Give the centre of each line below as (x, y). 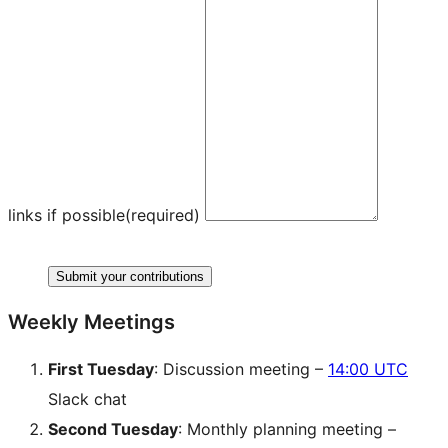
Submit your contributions (130, 276)
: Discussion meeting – (241, 368)
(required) (162, 214)
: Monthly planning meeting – (287, 428)
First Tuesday (101, 368)
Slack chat (87, 398)
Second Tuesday (113, 428)
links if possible (66, 214)
